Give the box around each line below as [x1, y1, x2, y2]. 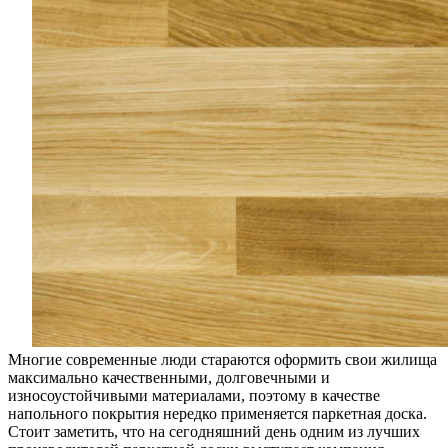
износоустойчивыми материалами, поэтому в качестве [8, 386, 380, 404]
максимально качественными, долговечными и [8, 368, 330, 386]
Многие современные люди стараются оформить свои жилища [8, 350, 437, 368]
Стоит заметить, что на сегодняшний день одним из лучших [8, 422, 420, 440]
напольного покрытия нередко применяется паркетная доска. [8, 404, 427, 422]
